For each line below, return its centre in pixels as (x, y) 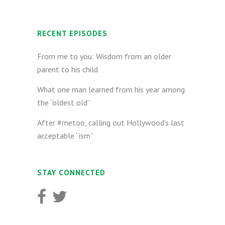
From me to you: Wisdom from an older (104, 56)
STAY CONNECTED (71, 173)
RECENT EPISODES (72, 33)
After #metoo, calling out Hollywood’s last (111, 123)
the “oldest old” (64, 102)
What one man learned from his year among (111, 89)
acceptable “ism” (65, 136)
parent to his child (68, 69)
